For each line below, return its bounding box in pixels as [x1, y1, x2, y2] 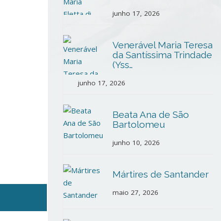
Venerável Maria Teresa [112, 39, 213, 50]
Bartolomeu [112, 119, 165, 130]
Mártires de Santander [112, 169, 209, 180]
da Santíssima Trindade [112, 49, 212, 60]
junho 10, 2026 [112, 138, 160, 147]
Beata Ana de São [112, 109, 189, 120]
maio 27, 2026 [112, 188, 158, 197]
